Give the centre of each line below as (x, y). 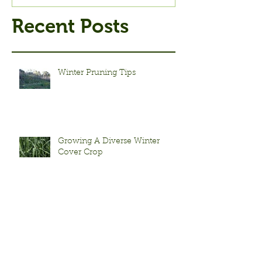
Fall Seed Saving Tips (98, 210)
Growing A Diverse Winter (109, 141)
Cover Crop (80, 152)
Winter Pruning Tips (97, 73)
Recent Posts (70, 26)
